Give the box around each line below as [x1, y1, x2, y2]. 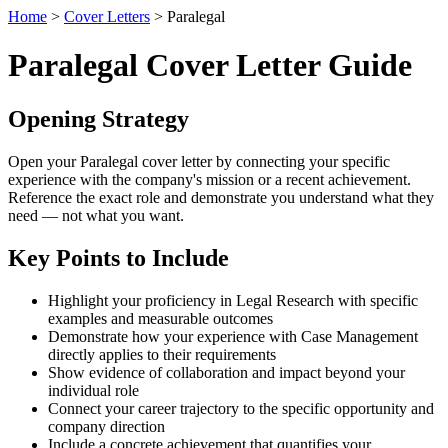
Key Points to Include [8, 244, 229, 271]
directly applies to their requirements [48, 345, 276, 363]
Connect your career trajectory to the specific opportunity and [48, 399, 434, 417]
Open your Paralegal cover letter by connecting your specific [8, 152, 390, 170]
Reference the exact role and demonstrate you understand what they [8, 188, 434, 206]
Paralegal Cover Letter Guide [8, 47, 412, 84]
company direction [48, 417, 165, 435]
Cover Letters [64, 8, 150, 25]
